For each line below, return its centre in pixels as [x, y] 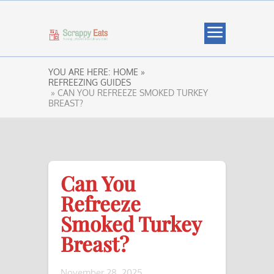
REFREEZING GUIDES [90, 82]
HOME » [129, 72]
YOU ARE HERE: [79, 72]
